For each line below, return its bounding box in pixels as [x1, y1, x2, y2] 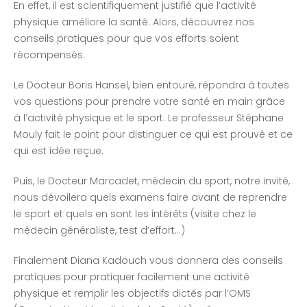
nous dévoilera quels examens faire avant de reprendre [14, 191, 287, 205]
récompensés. [14, 48, 85, 62]
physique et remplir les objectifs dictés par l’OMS [14, 286, 251, 301]
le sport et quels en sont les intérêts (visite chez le [14, 207, 256, 221]
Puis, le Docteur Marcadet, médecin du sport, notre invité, [14, 174, 290, 188]
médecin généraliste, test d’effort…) [14, 223, 185, 238]
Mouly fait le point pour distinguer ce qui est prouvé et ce [14, 127, 293, 142]
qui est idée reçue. [14, 144, 103, 158]
